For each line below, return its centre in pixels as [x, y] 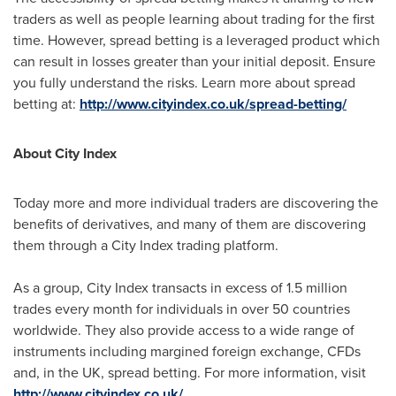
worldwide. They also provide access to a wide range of [184, 330]
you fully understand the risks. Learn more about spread [184, 83]
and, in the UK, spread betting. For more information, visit [190, 373]
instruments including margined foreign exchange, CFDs [187, 351]
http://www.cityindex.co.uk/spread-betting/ [213, 104]
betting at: [46, 104]
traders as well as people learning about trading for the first [194, 19]
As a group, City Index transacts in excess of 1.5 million [180, 288]
